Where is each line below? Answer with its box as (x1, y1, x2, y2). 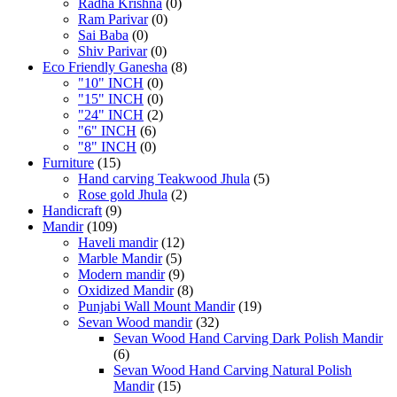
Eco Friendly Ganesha (43, 59, 167, 74)
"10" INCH (78, 75, 144, 90)
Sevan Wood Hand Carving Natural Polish (113, 362, 352, 378)
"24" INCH (78, 107, 144, 122)
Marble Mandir (78, 251, 162, 266)
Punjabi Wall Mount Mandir (78, 299, 235, 314)
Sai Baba (78, 27, 128, 43)
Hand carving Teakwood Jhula (78, 171, 250, 186)
